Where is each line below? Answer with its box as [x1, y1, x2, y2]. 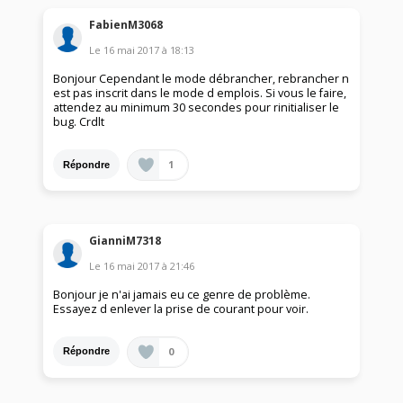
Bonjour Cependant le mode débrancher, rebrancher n [53, 71, 350, 87]
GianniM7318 [89, 232, 162, 248]
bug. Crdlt [53, 114, 105, 130]
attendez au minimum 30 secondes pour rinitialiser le [53, 100, 340, 116]
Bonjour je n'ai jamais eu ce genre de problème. [53, 286, 311, 302]
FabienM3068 [89, 17, 164, 33]
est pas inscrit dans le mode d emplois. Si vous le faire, [53, 85, 347, 102]
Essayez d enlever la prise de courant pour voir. [53, 300, 309, 317]
